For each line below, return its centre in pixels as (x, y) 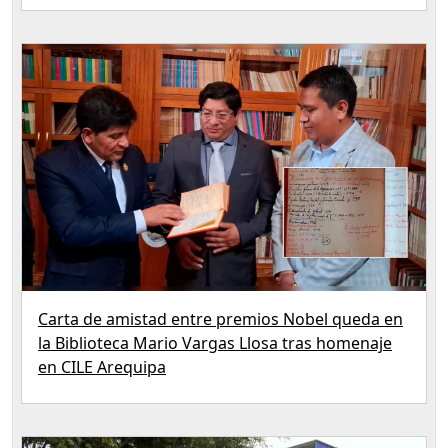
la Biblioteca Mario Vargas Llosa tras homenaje (215, 343)
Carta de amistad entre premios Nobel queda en (220, 319)
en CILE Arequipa (102, 367)
